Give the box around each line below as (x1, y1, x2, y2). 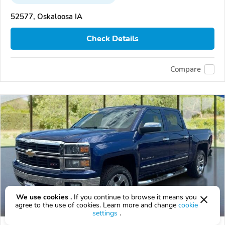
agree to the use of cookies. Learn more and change (15, 200, 178, 210)
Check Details (86, 33, 139, 44)
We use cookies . (16, 192, 72, 202)
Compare (170, 64, 201, 75)
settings (92, 208, 118, 218)
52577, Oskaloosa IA (11, 12, 82, 22)
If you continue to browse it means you (72, 192, 197, 202)
